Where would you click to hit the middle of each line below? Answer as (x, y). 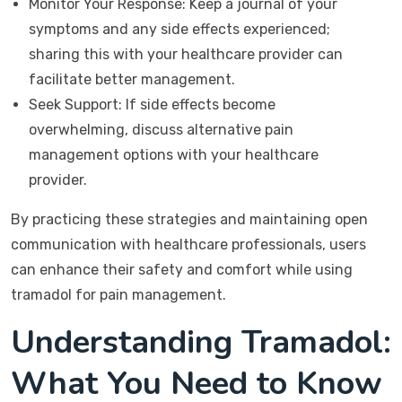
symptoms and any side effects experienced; (179, 29)
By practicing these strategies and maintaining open (189, 219)
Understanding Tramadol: (201, 342)
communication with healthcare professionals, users (188, 245)
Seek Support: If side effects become (152, 105)
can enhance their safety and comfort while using (182, 270)
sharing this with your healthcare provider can (186, 54)
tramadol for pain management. (118, 295)
